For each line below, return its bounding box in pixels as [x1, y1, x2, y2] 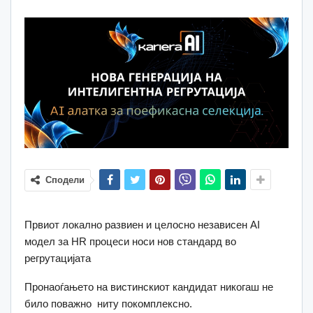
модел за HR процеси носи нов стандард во [24, 235, 236, 247]
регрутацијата [24, 252, 91, 264]
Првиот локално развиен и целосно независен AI [24, 218, 260, 231]
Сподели [45, 174, 85, 185]
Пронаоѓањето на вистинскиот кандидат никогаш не [24, 280, 273, 293]
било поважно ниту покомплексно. [24, 297, 192, 310]
